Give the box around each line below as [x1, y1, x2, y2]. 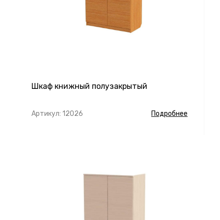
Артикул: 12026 [31, 110, 83, 118]
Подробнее [151, 110, 188, 118]
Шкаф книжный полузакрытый [31, 82, 147, 91]
